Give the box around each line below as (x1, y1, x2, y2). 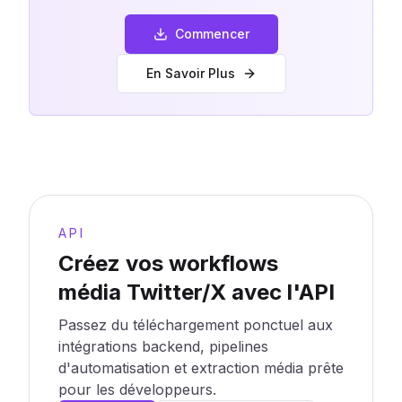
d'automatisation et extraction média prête (58, 359, 344, 377)
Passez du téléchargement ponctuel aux (58, 316, 333, 334)
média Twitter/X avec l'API (58, 279, 335, 305)
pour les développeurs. (58, 380, 216, 398)
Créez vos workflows (58, 250, 278, 276)
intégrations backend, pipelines (58, 337, 268, 355)
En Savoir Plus (145, 66, 235, 81)
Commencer (174, 26, 249, 41)
